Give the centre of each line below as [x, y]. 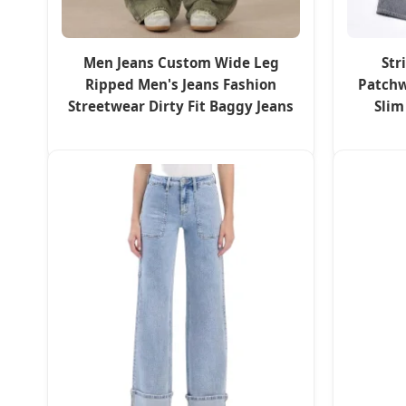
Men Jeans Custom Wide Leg [181, 63]
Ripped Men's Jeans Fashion [181, 85]
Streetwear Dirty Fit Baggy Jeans [181, 106]
